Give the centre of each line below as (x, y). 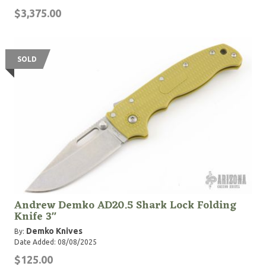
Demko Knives (54, 231)
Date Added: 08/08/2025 (56, 242)
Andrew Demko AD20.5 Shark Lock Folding (125, 205)
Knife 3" (35, 217)
